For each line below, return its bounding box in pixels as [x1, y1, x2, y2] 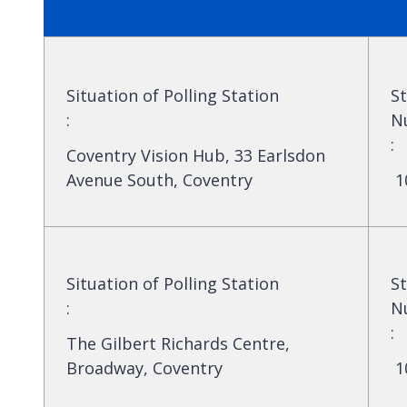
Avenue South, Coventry [66, 168, 253, 191]
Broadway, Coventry [66, 356, 223, 379]
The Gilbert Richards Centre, [66, 332, 290, 354]
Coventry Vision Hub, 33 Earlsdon [66, 144, 325, 166]
